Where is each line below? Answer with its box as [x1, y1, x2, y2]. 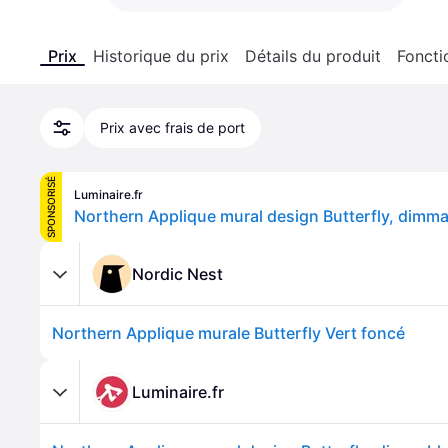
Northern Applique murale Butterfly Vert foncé [52, 323, 405, 343]
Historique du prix [93, 46, 229, 66]
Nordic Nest [132, 263, 223, 284]
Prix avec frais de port [100, 119, 245, 136]
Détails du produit [245, 46, 381, 66]
